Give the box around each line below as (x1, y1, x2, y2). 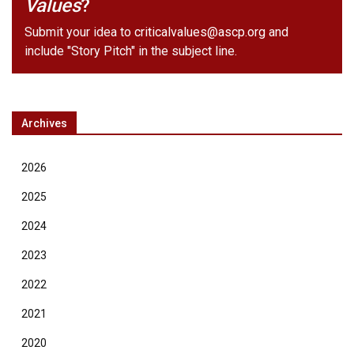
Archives (21, 117, 67, 130)
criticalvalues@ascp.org (134, 24, 265, 40)
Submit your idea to (24, 24, 134, 40)
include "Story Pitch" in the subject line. (24, 43, 237, 59)
